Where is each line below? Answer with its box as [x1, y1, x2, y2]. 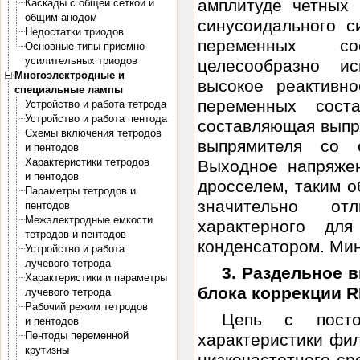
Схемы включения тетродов [25, 127, 162, 139]
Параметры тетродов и [25, 185, 136, 197]
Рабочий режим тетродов [25, 301, 148, 313]
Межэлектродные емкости [25, 214, 153, 226]
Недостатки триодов [25, 26, 124, 38]
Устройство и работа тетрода [25, 98, 166, 110]
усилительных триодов [25, 55, 137, 67]
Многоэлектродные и [14, 69, 125, 81]
